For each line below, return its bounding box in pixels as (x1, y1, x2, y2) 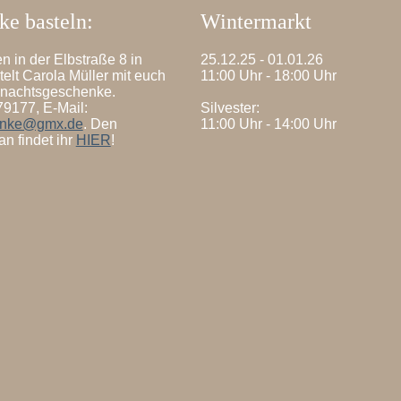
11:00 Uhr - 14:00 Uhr (200, 115, 337, 132)
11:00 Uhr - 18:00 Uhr (200, 67, 337, 83)
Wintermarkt (200, 9, 311, 33)
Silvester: (200, 99, 260, 115)
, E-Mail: (35, 99, 88, 115)
